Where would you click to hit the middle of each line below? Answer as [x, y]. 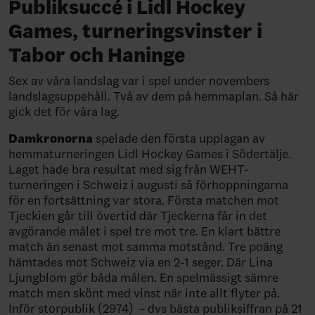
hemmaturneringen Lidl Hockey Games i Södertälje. [150, 154]
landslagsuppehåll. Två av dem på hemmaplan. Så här [154, 96]
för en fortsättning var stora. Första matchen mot [144, 200]
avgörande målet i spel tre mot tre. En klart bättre [144, 231]
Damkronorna [52, 138]
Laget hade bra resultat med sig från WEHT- [128, 169]
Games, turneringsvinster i [135, 31]
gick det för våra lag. [65, 111]
